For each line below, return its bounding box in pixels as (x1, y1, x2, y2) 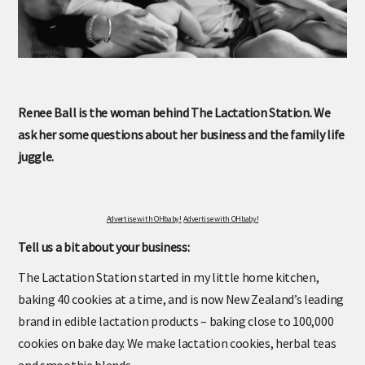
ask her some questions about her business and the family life (18, 125, 345, 143)
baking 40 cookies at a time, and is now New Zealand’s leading (18, 302, 344, 319)
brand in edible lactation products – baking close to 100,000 (18, 324, 334, 341)
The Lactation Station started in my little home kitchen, (18, 280, 319, 297)
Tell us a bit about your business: (18, 250, 190, 267)
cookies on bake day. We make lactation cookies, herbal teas (18, 346, 336, 363)
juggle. (18, 147, 55, 165)
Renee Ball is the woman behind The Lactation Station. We (18, 103, 331, 121)
